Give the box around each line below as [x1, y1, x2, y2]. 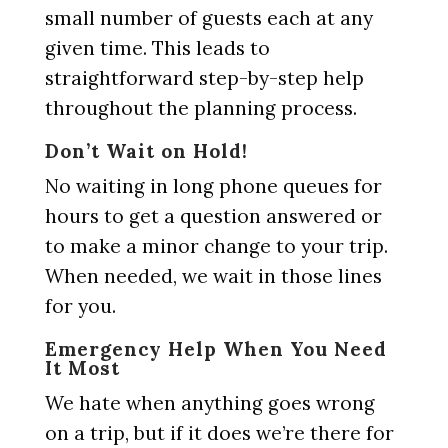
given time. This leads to [44, 36, 270, 60]
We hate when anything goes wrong [44, 391, 375, 415]
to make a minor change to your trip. [44, 234, 388, 258]
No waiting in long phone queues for [44, 174, 382, 198]
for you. [44, 294, 116, 318]
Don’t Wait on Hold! [44, 139, 248, 163]
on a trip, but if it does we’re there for [44, 421, 394, 445]
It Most [44, 356, 120, 380]
